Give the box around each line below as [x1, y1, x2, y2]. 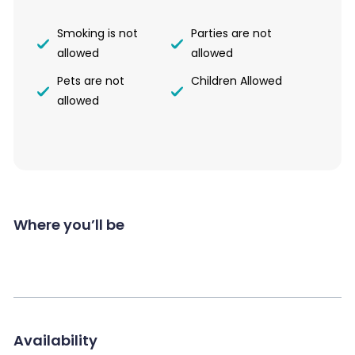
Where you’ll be [13, 215, 124, 235]
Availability [13, 330, 97, 351]
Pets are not [57, 73, 124, 90]
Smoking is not [57, 25, 138, 42]
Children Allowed [191, 73, 283, 90]
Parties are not [191, 25, 273, 42]
